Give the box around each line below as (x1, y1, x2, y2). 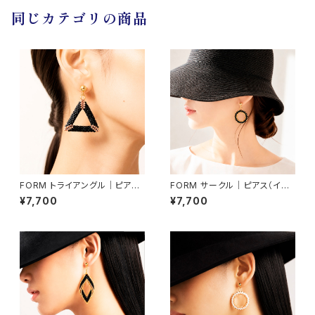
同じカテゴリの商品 (11, 11, 148, 29)
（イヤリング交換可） (20, 190, 97, 201)
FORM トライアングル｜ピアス (20, 179, 140, 191)
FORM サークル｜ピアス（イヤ (170, 179, 290, 191)
